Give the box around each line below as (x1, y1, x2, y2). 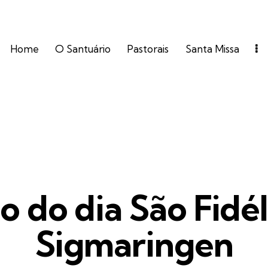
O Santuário (55, 42, 111, 55)
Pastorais (127, 42, 169, 55)
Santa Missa (185, 42, 239, 55)
